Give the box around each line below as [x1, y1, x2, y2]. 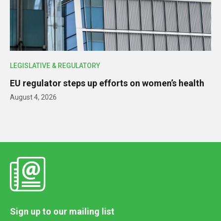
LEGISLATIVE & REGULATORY [10, 62, 100, 70]
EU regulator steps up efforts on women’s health [10, 78, 204, 89]
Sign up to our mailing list [10, 206, 114, 217]
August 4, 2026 [10, 93, 57, 102]
